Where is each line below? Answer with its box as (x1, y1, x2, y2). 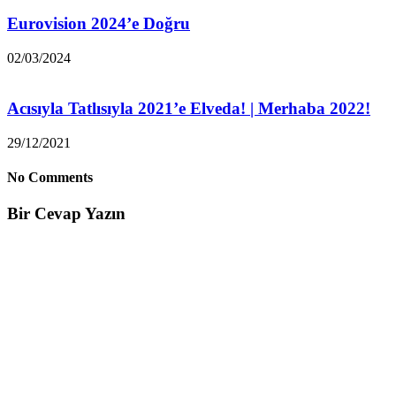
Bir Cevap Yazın (7, 204, 126, 224)
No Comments (7, 169, 93, 185)
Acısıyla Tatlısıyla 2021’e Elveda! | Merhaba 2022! (7, 98, 370, 118)
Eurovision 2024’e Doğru (7, 14, 190, 34)
